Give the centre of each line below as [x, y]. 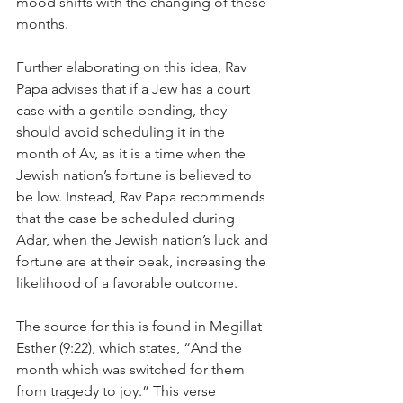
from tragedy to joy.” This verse [118, 391]
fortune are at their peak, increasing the [143, 261]
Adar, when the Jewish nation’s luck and [144, 240]
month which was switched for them [132, 369]
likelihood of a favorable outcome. [127, 283]
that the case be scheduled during [127, 218]
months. [42, 24]
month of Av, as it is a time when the [133, 153]
